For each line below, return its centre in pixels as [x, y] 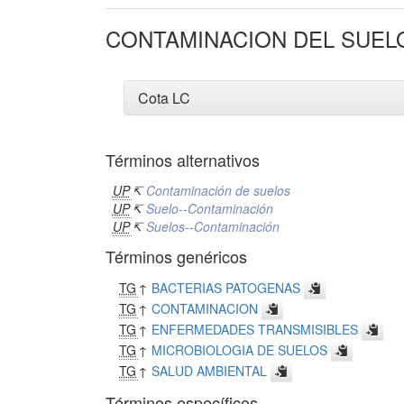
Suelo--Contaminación [209, 208]
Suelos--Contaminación [212, 226]
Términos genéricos [176, 256]
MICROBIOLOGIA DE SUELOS [240, 350]
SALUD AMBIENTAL [210, 371]
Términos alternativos [183, 160]
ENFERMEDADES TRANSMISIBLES [255, 329]
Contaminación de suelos [218, 190]
